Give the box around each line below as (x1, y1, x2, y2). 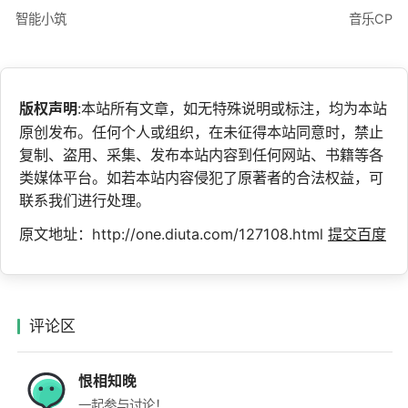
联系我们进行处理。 (19, 191, 150, 210)
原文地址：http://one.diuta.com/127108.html (19, 225, 328, 244)
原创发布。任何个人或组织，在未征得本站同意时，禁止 (19, 123, 383, 142)
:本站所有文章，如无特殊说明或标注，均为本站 (77, 99, 387, 118)
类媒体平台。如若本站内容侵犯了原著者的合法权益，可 (19, 168, 383, 188)
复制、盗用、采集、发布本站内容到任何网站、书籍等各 (19, 146, 383, 165)
